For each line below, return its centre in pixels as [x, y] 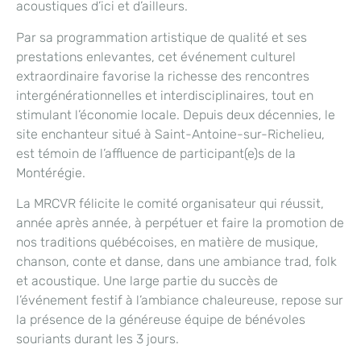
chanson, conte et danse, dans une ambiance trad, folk [176, 262]
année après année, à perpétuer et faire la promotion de [180, 223]
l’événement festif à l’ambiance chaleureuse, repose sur [180, 301]
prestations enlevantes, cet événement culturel [156, 56]
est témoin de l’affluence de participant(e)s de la [156, 153]
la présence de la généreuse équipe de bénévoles [161, 320]
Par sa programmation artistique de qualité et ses [162, 37]
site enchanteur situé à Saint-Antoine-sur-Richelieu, [170, 134]
